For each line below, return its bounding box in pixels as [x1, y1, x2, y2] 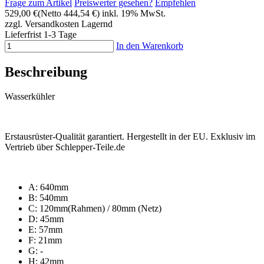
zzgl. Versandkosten [5, 18, 79, 29]
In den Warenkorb [116, 40, 183, 51]
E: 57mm [28, 225, 62, 235]
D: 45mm [28, 214, 64, 225]
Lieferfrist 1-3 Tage [5, 29, 77, 39]
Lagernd [81, 18, 113, 29]
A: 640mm [28, 182, 68, 193]
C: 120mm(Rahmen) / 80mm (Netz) [28, 203, 161, 214]
